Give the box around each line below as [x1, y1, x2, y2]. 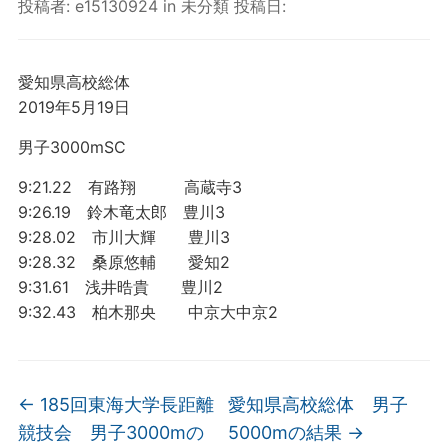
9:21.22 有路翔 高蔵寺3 [17, 177, 242, 197]
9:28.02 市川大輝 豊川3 [17, 227, 230, 247]
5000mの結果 [228, 422, 348, 443]
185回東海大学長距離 [34, 394, 214, 415]
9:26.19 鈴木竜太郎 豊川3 [17, 202, 225, 222]
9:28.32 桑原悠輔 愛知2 [17, 252, 230, 272]
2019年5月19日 [17, 97, 130, 117]
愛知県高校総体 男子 [228, 394, 409, 415]
